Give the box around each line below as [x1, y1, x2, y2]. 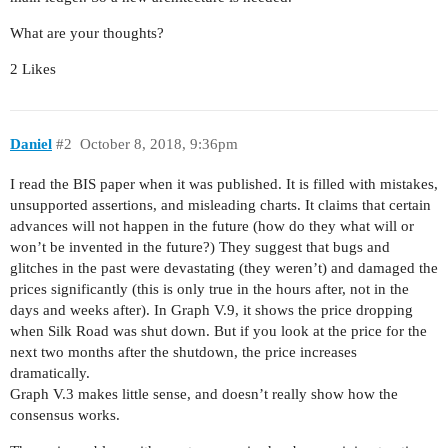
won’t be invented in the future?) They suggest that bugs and [10, 238, 390, 255]
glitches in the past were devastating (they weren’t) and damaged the [10, 259, 438, 276]
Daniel [10, 135, 52, 152]
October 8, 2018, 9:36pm [79, 135, 238, 152]
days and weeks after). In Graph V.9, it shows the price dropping [10, 301, 413, 318]
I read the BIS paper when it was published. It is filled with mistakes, [10, 175, 438, 192]
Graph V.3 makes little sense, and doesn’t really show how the [10, 385, 398, 402]
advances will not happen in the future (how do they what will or [10, 217, 414, 234]
